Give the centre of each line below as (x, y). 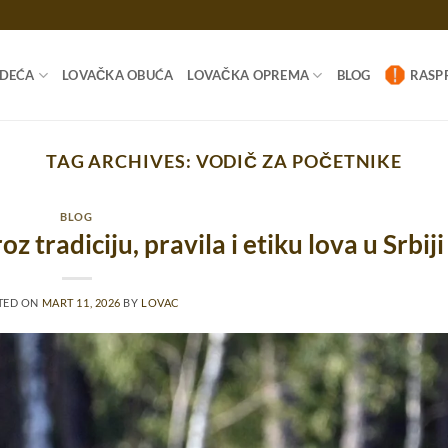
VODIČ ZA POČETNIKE (299, 161)
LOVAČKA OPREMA (248, 75)
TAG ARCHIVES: (120, 161)
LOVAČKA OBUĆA (118, 75)
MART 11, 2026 (81, 302)
